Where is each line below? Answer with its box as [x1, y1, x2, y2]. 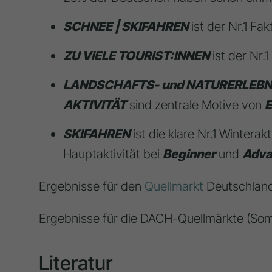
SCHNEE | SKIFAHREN [63, 19, 188, 35]
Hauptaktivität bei [63, 146, 163, 162]
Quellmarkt [144, 178, 203, 194]
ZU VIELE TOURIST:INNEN [63, 48, 209, 64]
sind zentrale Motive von [126, 97, 265, 113]
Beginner [162, 146, 216, 162]
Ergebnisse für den [38, 178, 144, 194]
